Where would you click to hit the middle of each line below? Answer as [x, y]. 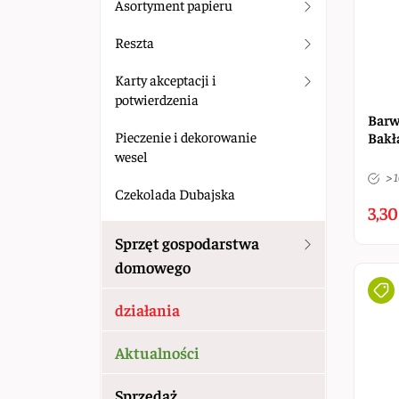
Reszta [134, 42]
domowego [153, 267]
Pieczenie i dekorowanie [186, 136]
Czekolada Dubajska [175, 193]
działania [147, 309]
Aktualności [157, 352]
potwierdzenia [157, 99]
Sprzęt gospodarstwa [187, 243]
